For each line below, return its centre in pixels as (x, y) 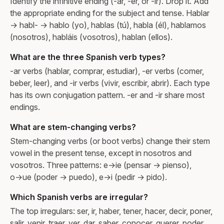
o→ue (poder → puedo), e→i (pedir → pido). (88, 177)
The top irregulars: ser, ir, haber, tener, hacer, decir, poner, (111, 211)
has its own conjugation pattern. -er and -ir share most (107, 95)
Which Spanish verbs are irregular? (79, 197)
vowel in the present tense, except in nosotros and (101, 153)
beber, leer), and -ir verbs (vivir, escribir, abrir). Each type (110, 83)
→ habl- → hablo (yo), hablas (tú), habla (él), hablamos (108, 25)
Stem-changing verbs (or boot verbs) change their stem (110, 141)
